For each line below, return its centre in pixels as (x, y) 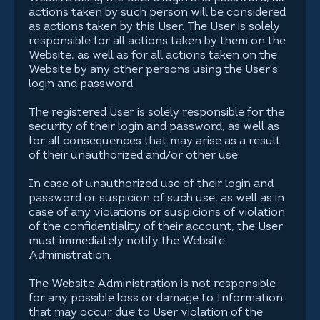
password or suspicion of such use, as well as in (156, 199)
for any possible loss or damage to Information (156, 299)
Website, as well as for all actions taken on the (153, 56)
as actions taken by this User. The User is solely (154, 27)
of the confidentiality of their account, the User (156, 227)
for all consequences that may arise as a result (155, 141)
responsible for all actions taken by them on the (157, 41)
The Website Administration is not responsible (152, 284)
